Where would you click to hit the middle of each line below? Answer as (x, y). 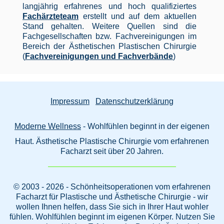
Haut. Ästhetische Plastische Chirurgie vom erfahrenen (112, 141)
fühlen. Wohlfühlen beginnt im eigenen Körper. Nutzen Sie (112, 216)
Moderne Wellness (48, 126)
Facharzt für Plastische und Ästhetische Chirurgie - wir (112, 196)
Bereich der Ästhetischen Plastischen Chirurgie (109, 46)
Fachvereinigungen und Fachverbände (99, 56)
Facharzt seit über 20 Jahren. (112, 151)
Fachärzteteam (50, 16)
